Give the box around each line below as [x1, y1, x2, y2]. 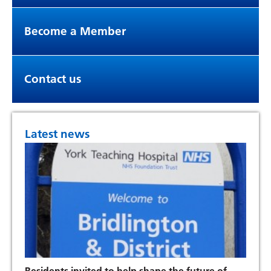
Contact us [24, 71, 81, 86]
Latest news [25, 126, 90, 141]
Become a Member [24, 24, 126, 38]
